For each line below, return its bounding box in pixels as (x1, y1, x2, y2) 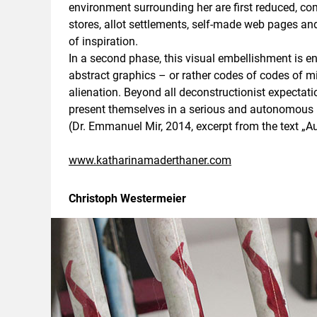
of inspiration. (69, 35, 138, 48)
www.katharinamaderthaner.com (69, 154, 231, 167)
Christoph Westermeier (69, 192, 186, 205)
